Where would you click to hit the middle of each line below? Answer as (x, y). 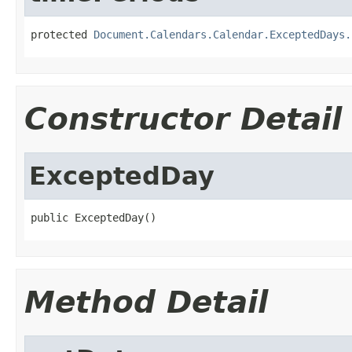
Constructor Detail (183, 119)
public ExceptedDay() (93, 217)
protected (62, 34)
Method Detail (146, 302)
